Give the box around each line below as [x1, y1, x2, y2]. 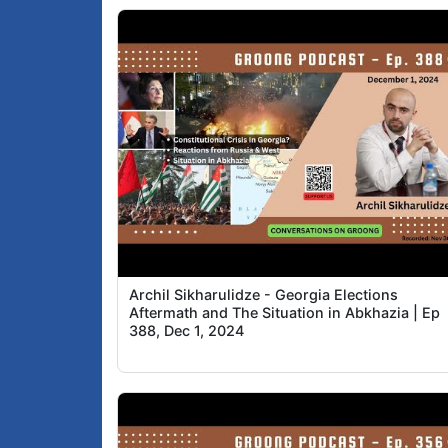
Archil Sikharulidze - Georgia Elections [129, 286, 399, 304]
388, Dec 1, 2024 [129, 322, 245, 340]
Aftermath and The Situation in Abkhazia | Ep [129, 304, 441, 322]
